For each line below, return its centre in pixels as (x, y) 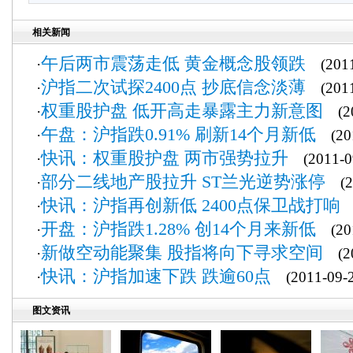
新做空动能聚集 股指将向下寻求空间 (182, 253)
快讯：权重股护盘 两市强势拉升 (165, 158)
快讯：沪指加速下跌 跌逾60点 (156, 276)
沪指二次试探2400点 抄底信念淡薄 (173, 87)
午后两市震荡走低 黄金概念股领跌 (173, 63)
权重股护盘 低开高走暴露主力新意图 (182, 111)
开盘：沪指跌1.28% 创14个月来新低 (178, 229)
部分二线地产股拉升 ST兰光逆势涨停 (183, 182)
